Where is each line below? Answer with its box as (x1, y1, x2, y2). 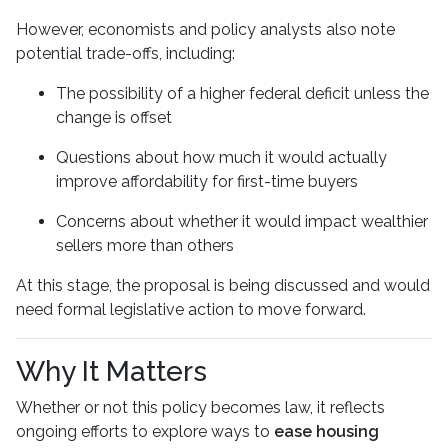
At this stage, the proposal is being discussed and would (16, 276, 430, 296)
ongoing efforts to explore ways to (16, 422, 274, 442)
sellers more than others (56, 236, 234, 256)
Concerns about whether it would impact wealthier (56, 212, 428, 232)
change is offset (56, 108, 172, 128)
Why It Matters (16, 355, 207, 389)
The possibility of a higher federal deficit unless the (56, 84, 429, 104)
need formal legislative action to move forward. (16, 300, 366, 320)
